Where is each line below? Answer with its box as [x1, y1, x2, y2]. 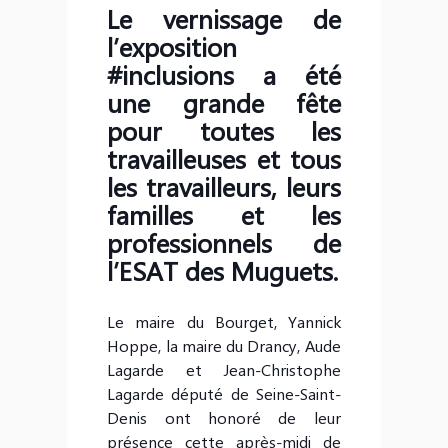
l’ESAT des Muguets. [107, 252, 339, 288]
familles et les [107, 196, 341, 232]
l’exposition [107, 28, 238, 64]
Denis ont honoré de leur [107, 406, 341, 428]
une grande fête [107, 84, 341, 120]
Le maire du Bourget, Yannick [107, 310, 341, 332]
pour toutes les [107, 112, 341, 148]
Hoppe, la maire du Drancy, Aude [107, 334, 341, 356]
